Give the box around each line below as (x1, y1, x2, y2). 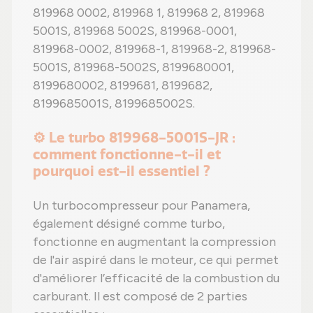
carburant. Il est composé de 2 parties (33, 289, 247, 305)
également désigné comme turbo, (33, 216, 225, 232)
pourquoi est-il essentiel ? (33, 162, 210, 180)
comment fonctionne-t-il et (33, 145, 221, 163)
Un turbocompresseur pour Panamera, (33, 198, 250, 214)
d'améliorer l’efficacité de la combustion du (33, 270, 279, 286)
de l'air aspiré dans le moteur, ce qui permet (33, 252, 279, 268)
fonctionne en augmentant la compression (33, 234, 276, 250)
